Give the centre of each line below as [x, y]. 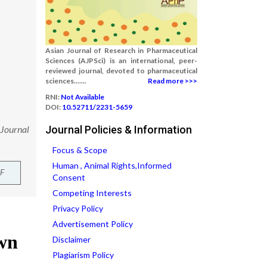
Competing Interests [92, 193]
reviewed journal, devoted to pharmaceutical [121, 71]
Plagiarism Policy [83, 255]
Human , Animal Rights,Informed [112, 165]
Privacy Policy [78, 208]
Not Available [83, 97]
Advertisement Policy [93, 224]
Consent [69, 177]
